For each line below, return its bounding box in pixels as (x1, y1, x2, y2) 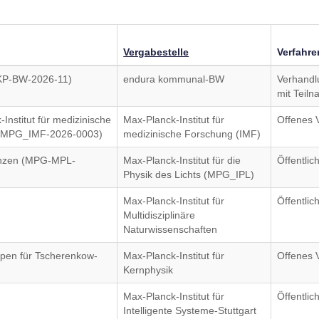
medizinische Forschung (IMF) (123, 128, 261, 140)
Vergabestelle (123, 46, 189, 58)
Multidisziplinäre (123, 209, 196, 221)
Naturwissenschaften (123, 224, 218, 235)
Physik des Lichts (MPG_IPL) (123, 169, 255, 180)
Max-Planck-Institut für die (123, 155, 241, 166)
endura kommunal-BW (123, 73, 225, 85)
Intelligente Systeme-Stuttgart (123, 305, 257, 316)
